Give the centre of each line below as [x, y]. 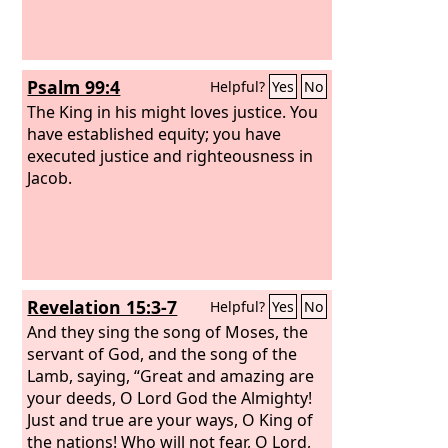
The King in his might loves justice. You [173, 111]
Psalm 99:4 [74, 87]
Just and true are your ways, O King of [170, 419]
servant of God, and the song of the [162, 353]
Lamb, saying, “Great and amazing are [171, 375]
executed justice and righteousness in [170, 155]
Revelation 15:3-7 [102, 307]
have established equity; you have [154, 133]
